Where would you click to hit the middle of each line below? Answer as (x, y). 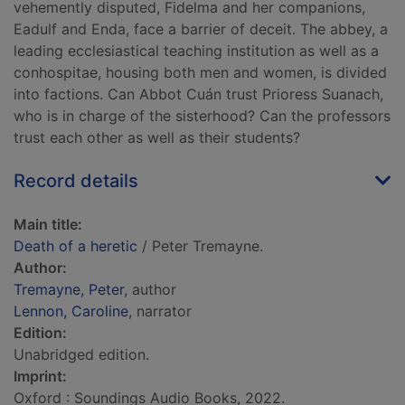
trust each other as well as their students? (157, 138)
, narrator (160, 311)
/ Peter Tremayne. (200, 246)
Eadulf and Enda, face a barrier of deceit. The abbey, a (201, 29)
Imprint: (40, 377)
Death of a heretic (75, 246)
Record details (76, 181)
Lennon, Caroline (71, 311)
